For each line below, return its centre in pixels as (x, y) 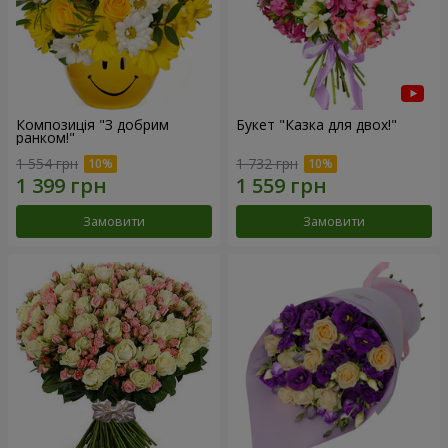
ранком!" (45, 138)
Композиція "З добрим (92, 125)
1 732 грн (267, 163)
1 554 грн (47, 163)
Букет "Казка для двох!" (316, 125)
